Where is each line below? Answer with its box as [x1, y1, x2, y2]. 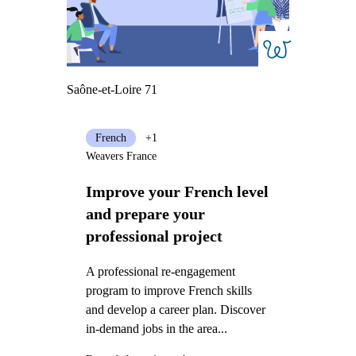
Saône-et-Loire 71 [66, 83, 157, 97]
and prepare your [85, 205, 205, 223]
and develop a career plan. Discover [85, 303, 265, 316]
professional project [85, 227, 222, 246]
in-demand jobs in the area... [85, 322, 227, 335]
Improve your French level [85, 183, 269, 201]
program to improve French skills [85, 284, 252, 297]
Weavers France [85, 150, 157, 163]
